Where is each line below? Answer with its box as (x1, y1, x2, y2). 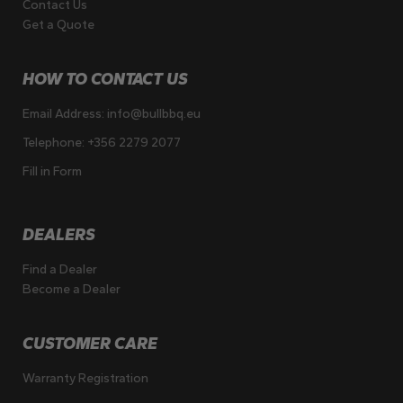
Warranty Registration (22, 371, 149, 387)
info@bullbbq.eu (107, 106, 201, 122)
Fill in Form (22, 164, 83, 180)
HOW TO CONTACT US (22, 69, 189, 90)
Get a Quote (22, 17, 95, 33)
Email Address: (22, 106, 108, 122)
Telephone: (22, 135, 88, 151)
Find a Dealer (22, 262, 98, 278)
